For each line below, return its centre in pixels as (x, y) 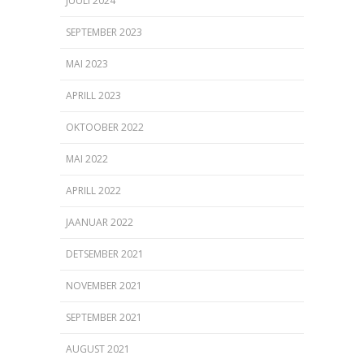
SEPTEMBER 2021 (104, 317)
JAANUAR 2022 (100, 222)
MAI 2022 (87, 158)
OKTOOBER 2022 (105, 127)
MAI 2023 (87, 63)
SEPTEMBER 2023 (104, 32)
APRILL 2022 (93, 190)
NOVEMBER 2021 (104, 285)
